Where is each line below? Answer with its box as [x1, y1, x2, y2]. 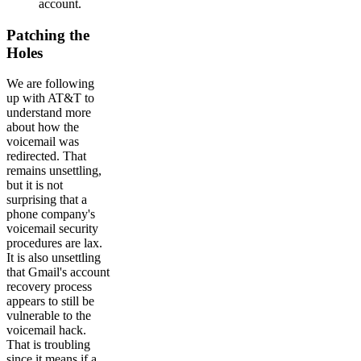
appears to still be [6, 294, 94, 309]
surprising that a [6, 193, 87, 207]
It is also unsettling [6, 251, 101, 265]
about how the [6, 120, 79, 135]
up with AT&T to [6, 91, 94, 106]
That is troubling [6, 338, 90, 352]
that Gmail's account [6, 265, 110, 280]
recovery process [6, 280, 92, 294]
